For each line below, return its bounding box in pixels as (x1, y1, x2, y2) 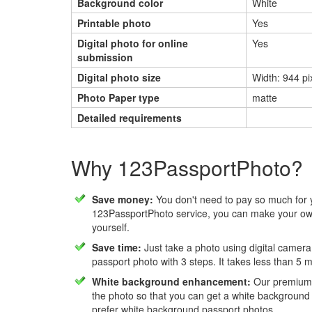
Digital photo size (77, 70, 161, 84)
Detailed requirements (77, 111, 182, 125)
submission (77, 50, 133, 64)
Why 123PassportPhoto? (71, 153, 303, 182)
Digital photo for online (77, 36, 188, 50)
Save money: (92, 192, 153, 206)
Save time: (92, 240, 141, 254)
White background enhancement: (92, 274, 251, 288)
